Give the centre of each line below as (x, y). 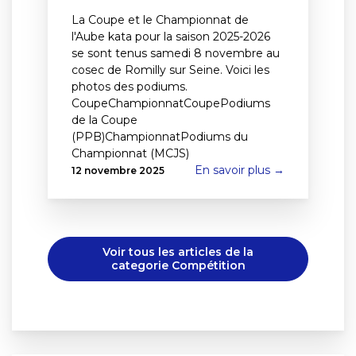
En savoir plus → (240, 170)
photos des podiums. (130, 87)
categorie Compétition (178, 266)
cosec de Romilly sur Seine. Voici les (170, 70)
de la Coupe (104, 120)
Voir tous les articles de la (178, 252)
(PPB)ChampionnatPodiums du (160, 137)
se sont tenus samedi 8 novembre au (176, 54)
